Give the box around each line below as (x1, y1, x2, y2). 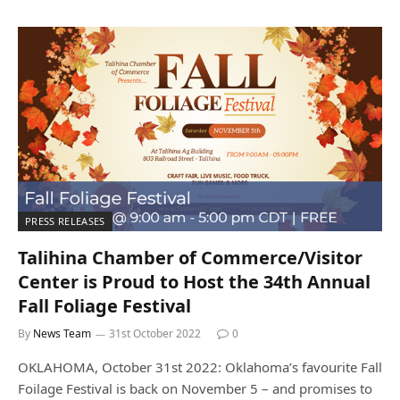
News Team (33, 326, 91, 341)
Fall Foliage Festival (18, 294, 191, 318)
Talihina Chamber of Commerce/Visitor (18, 246, 362, 270)
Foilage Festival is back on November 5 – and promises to (18, 379, 372, 397)
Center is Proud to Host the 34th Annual (18, 270, 371, 294)
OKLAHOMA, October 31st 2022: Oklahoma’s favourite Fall (18, 358, 382, 376)
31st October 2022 (109, 326, 201, 341)
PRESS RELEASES (25, 214, 105, 228)
